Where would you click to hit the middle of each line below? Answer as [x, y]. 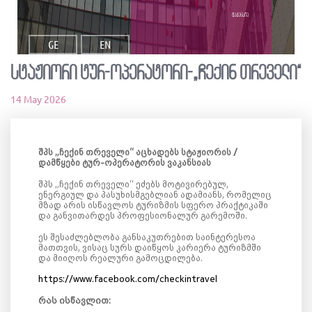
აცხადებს [157, 152]
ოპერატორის [135, 162]
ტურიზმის [157, 205]
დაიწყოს [154, 247]
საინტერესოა [226, 237]
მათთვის [58, 247]
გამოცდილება [168, 258]
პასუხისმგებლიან [140, 194]
